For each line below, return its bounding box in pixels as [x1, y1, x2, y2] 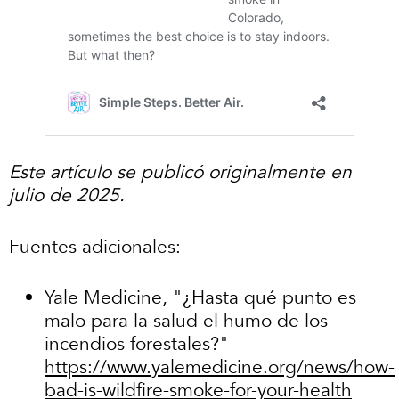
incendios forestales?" [45, 331, 229, 358]
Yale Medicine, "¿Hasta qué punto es [45, 285, 356, 312]
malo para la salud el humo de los [45, 308, 328, 335]
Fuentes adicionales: [9, 233, 181, 260]
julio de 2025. [9, 183, 125, 209]
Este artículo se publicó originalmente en [9, 159, 352, 186]
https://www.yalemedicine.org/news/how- [45, 354, 395, 381]
